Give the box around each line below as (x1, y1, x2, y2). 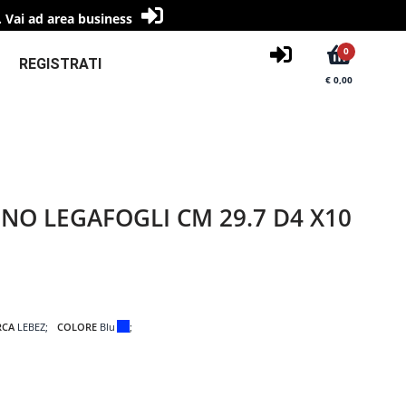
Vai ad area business (5, 10, 132, 27)
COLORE (57, 319, 100, 333)
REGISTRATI (19, 55, 101, 73)
